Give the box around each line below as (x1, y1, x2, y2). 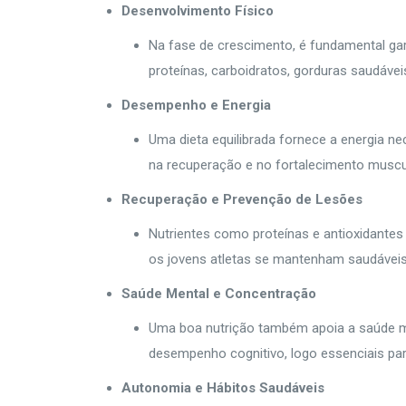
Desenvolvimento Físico (121, 3, 277, 19)
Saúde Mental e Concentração (121, 285, 320, 302)
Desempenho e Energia (121, 97, 275, 113)
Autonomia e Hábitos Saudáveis (121, 380, 328, 396)
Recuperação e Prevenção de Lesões (121, 191, 366, 208)
